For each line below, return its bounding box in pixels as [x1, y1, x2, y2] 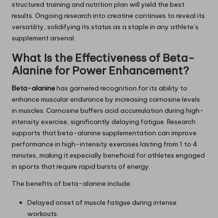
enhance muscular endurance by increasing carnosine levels [12, 94, 200, 104]
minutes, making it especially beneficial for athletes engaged [12, 150, 205, 160]
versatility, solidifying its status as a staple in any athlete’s [12, 22, 199, 31]
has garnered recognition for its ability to [55, 83, 187, 92]
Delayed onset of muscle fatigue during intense [27, 198, 177, 207]
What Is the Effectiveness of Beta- [12, 51, 195, 65]
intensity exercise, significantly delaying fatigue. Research [12, 117, 196, 126]
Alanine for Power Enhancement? [12, 63, 189, 77]
